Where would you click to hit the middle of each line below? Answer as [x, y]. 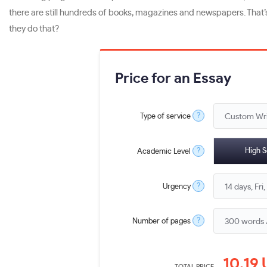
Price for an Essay [173, 78]
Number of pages [162, 221]
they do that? [34, 29]
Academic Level [164, 151]
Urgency [177, 187]
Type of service [165, 116]
